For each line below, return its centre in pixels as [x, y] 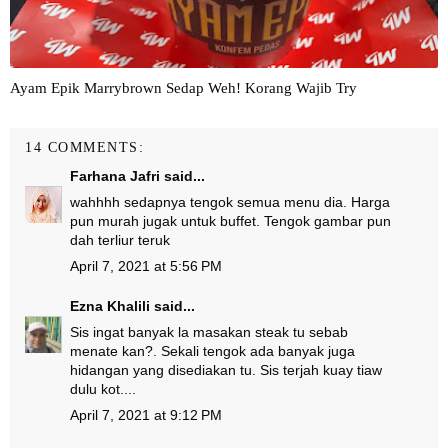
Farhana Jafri [115, 176]
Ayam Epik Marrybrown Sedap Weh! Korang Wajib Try [183, 88]
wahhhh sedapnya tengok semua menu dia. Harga [230, 202]
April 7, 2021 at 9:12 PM [146, 415]
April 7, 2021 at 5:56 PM [146, 266]
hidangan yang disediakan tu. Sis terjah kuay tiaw [226, 370]
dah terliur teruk [120, 240]
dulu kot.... [103, 389]
